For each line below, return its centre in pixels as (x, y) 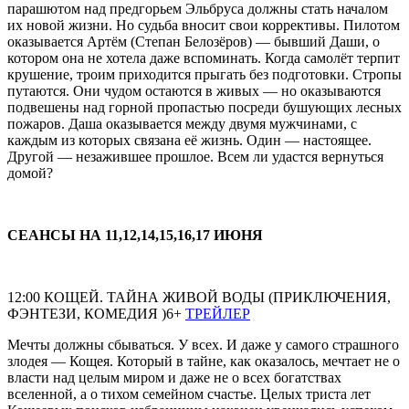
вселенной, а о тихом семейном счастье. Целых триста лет (189, 393)
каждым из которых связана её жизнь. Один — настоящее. (189, 140)
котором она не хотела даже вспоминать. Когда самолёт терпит (204, 58)
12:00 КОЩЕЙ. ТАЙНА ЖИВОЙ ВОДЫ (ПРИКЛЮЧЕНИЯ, (199, 297)
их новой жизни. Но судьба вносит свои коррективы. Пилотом (204, 25)
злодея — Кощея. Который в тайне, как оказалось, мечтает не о (204, 361)
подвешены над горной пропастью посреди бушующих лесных (204, 107)
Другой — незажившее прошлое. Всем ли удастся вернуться (195, 156)
